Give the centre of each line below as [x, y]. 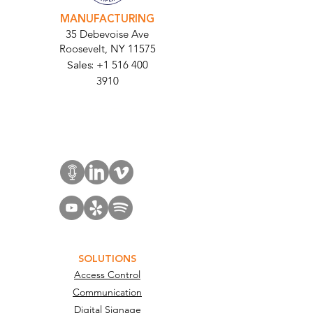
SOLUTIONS [107, 259]
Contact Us [107, 110]
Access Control [107, 275]
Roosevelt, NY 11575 [107, 49]
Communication [107, 292]
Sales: [81, 65]
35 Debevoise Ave [107, 34]
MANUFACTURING [107, 19]
